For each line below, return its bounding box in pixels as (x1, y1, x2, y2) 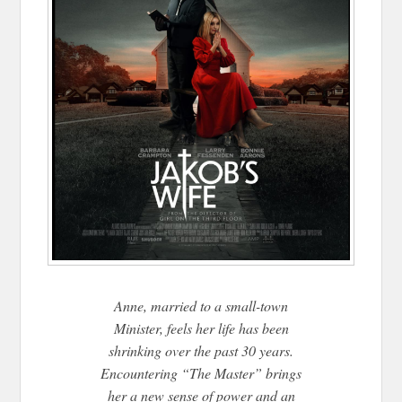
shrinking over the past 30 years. (109, 340, 293, 360)
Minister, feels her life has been (113, 318, 289, 337)
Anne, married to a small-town (114, 295, 288, 315)
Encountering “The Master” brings (100, 363, 301, 382)
